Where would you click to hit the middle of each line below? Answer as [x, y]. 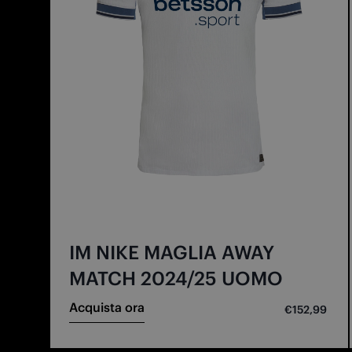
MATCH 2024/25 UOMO [176, 278]
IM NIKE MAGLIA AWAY [172, 252]
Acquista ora [107, 307]
